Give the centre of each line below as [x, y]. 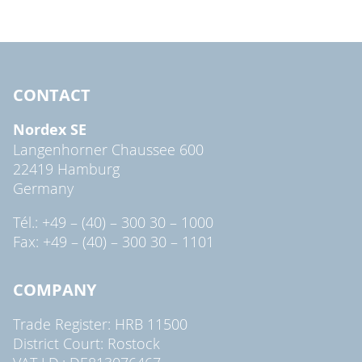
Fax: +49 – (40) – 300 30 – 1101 [114, 241]
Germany [43, 188]
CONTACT [52, 95]
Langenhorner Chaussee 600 [108, 149]
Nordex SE [50, 129]
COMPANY [55, 289]
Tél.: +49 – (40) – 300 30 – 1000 [113, 222]
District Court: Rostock [86, 343]
